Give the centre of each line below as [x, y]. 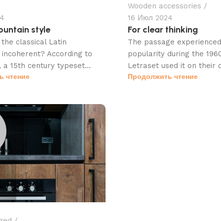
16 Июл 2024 [150, 18]
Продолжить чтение [163, 77]
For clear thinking [163, 30]
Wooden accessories [165, 6]
